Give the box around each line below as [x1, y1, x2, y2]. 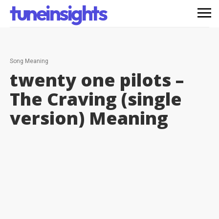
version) [10, 106, 85, 130]
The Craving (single [10, 87, 182, 111]
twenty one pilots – [10, 68, 184, 92]
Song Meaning [10, 58, 48, 65]
